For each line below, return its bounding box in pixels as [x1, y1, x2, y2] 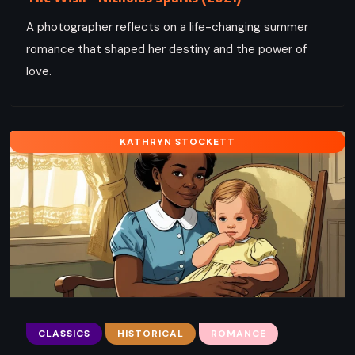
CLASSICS [38, 326, 90, 340]
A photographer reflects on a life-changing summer [26, 18, 308, 35]
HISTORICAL [117, 326, 184, 340]
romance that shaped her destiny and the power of [26, 40, 307, 57]
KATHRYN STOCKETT [120, 135, 235, 148]
